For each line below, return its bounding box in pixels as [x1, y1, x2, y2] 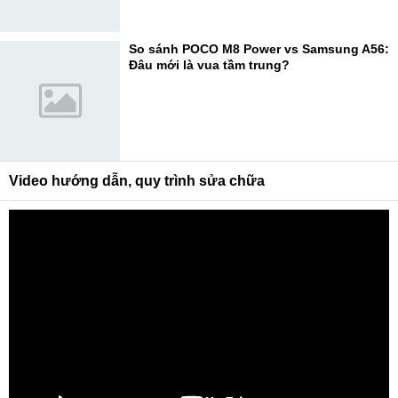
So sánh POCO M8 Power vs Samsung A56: [129, 42, 389, 56]
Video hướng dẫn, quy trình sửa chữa [9, 173, 265, 188]
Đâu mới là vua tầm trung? [129, 58, 290, 72]
